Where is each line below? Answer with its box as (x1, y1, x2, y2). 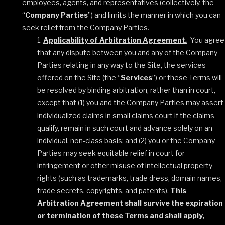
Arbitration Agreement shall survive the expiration (37, 199, 223, 207)
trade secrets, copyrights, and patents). (37, 186, 170, 195)
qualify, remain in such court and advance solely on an (37, 124, 212, 132)
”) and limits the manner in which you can (88, 11, 221, 19)
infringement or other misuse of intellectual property (37, 161, 212, 170)
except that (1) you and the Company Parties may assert (37, 98, 223, 107)
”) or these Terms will (152, 73, 222, 82)
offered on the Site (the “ (37, 73, 121, 82)
